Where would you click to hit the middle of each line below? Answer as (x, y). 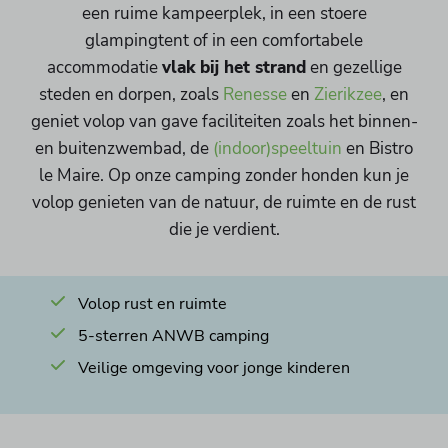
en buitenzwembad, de (124, 148)
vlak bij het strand (233, 67)
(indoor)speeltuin (277, 148)
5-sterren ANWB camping (174, 336)
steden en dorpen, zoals (131, 94)
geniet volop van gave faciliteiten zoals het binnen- (224, 121)
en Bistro (377, 148)
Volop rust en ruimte (153, 304)
